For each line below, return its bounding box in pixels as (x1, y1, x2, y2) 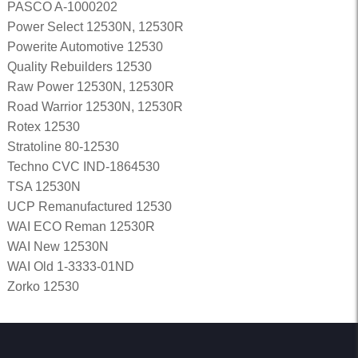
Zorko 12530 (6, 280, 79, 293)
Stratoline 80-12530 (6, 140, 119, 153)
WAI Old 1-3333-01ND (6, 260, 134, 273)
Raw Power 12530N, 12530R (6, 80, 174, 93)
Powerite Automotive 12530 (6, 40, 163, 54)
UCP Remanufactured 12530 (6, 200, 172, 213)
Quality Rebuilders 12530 (6, 60, 152, 74)
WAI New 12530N (6, 240, 109, 253)
